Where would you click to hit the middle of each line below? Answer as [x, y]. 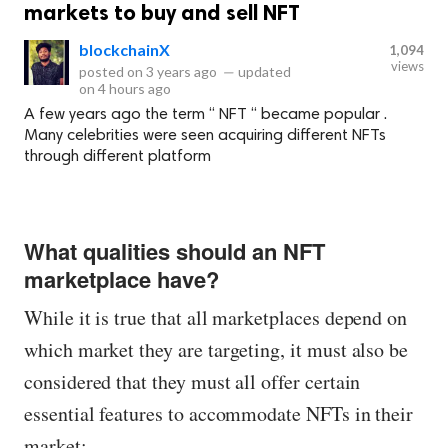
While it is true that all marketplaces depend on [216, 318]
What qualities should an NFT [174, 251]
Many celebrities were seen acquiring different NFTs [205, 136]
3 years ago [181, 72]
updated [263, 72]
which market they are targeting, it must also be [216, 350]
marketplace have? [121, 279]
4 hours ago [134, 89]
